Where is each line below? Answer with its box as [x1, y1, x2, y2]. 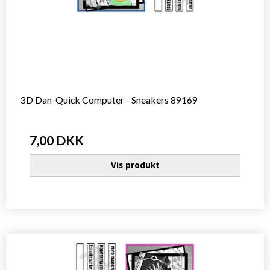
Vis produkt [110, 160, 160, 170]
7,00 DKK [30, 133, 84, 148]
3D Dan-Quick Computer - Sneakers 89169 [20, 94, 198, 106]
